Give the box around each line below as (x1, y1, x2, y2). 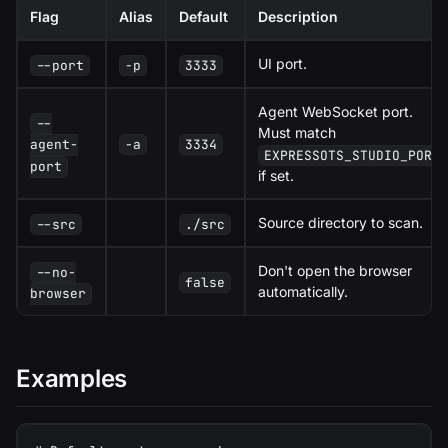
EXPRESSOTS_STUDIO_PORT (264, 147, 441, 165)
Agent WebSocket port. (258, 103, 413, 121)
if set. (258, 167, 294, 185)
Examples (16, 364, 128, 394)
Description (258, 8, 338, 26)
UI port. (258, 55, 307, 73)
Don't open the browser (258, 262, 412, 280)
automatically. (258, 283, 348, 301)
